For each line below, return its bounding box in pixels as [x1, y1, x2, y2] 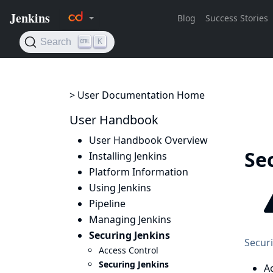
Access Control [99, 244, 158, 256]
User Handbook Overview [89, 133, 208, 147]
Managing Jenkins [89, 213, 171, 226]
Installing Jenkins [89, 149, 167, 163]
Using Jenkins [89, 181, 151, 194]
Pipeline [89, 197, 126, 210]
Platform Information [89, 165, 188, 179]
